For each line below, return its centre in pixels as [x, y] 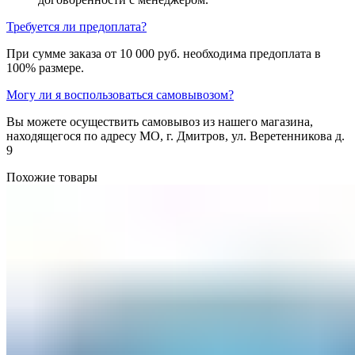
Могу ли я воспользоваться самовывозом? [120, 94]
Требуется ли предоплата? [76, 26]
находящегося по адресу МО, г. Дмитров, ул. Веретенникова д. [176, 136]
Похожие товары [52, 177]
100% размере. [45, 67]
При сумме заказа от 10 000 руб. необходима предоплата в [164, 53]
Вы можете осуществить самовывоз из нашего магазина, [160, 121]
